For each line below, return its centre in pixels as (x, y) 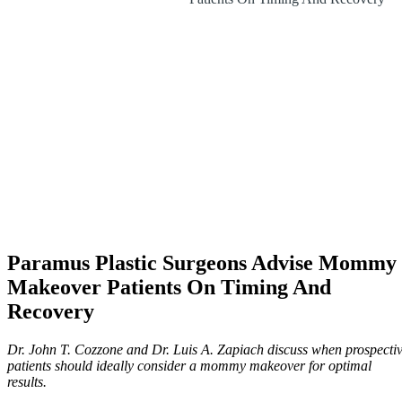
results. (27, 381)
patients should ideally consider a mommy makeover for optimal (189, 365)
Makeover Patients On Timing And (169, 287)
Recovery (51, 311)
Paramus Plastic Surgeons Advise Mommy (202, 262)
